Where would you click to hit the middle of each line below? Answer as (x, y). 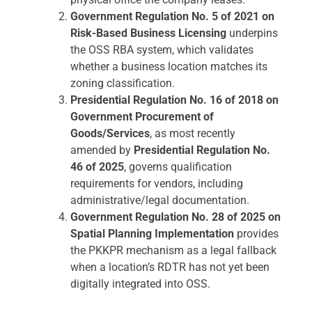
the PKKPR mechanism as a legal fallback (173, 251)
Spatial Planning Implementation (152, 234)
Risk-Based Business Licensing (148, 33)
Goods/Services (110, 134)
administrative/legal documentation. (160, 201)
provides (256, 234)
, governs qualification (178, 167)
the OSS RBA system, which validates (162, 50)
